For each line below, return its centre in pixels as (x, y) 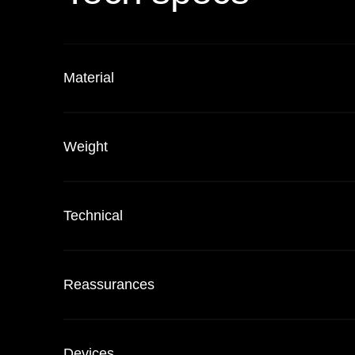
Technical (93, 216)
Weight (86, 147)
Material (89, 78)
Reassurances (109, 284)
